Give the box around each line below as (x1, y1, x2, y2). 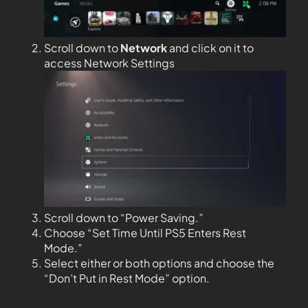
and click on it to (167, 40, 254, 55)
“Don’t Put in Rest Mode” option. (44, 270, 210, 285)
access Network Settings (44, 55, 175, 70)
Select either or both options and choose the (44, 255, 274, 270)
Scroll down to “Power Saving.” (44, 210, 203, 225)
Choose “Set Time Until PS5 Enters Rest (44, 225, 246, 240)
